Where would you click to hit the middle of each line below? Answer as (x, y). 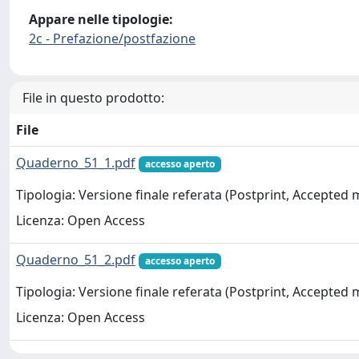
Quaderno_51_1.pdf (76, 163)
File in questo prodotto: (93, 98)
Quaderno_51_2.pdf (76, 260)
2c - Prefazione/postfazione (112, 38)
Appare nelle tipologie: (101, 19)
